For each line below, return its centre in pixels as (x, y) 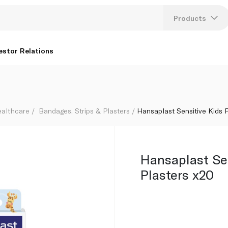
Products (190, 18)
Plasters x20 (177, 174)
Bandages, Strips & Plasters (84, 110)
